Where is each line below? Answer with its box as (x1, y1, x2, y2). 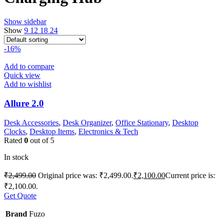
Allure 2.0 (4, 98, 44, 109)
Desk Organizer (63, 118, 111, 127)
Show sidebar (4, 17, 46, 26)
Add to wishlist (4, 80, 51, 89)
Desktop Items (30, 127, 74, 136)
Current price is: (165, 171, 215, 180)
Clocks (4, 127, 26, 136)
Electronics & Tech (78, 127, 138, 136)
